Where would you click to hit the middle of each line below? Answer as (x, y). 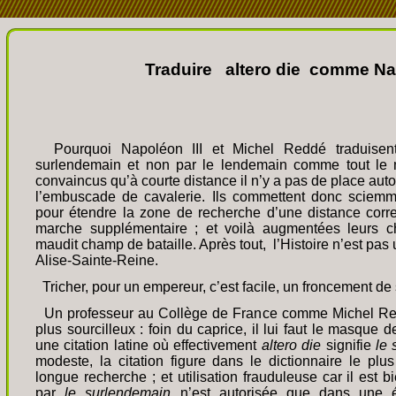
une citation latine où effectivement (148, 345)
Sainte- (94, 260)
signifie (348, 345)
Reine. (137, 260)
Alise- (53, 260)
